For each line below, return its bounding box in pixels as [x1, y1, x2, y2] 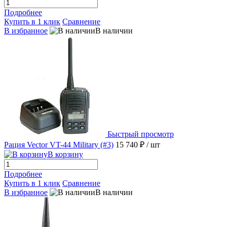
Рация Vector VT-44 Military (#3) [4, 140, 113, 149]
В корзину [48, 150, 83, 159]
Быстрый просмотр [107, 130, 174, 139]
